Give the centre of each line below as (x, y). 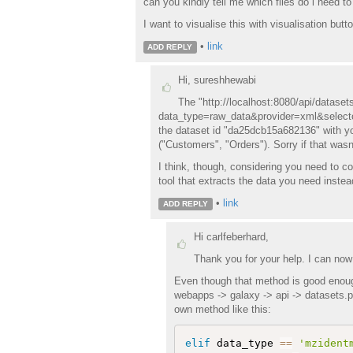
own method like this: (222, 309)
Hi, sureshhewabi (217, 80)
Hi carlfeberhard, (231, 236)
